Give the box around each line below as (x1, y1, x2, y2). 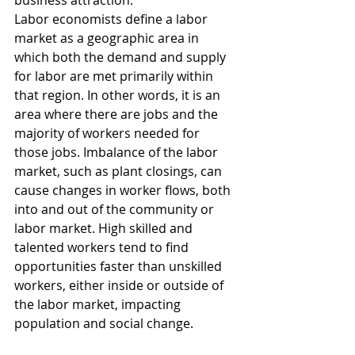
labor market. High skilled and (14, 219, 196, 238)
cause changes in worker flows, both (14, 181, 234, 200)
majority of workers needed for (14, 124, 203, 143)
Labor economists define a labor (14, 10, 211, 29)
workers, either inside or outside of (14, 277, 227, 295)
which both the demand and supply (14, 48, 229, 67)
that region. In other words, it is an (14, 86, 223, 105)
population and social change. (14, 315, 193, 333)
